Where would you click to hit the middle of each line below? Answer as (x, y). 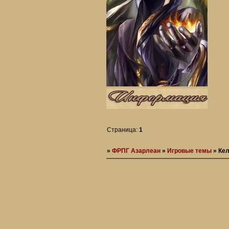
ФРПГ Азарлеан (136, 151)
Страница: (123, 130)
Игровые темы (190, 151)
